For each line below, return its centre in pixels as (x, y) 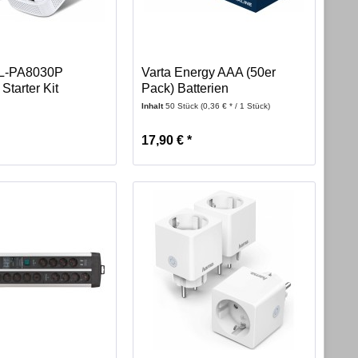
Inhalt (153, 106)
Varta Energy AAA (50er (208, 73)
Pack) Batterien (185, 89)
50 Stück (183, 106)
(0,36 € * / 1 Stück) (235, 106)
